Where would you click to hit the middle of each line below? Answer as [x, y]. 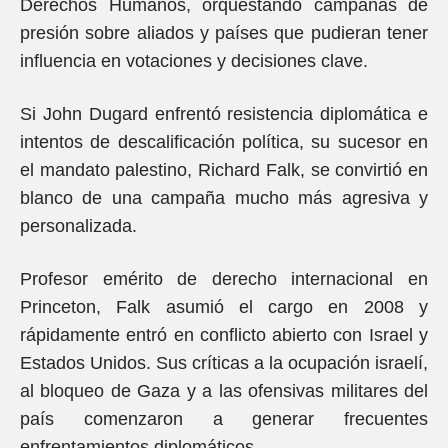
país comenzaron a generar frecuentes [224, 419]
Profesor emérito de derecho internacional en [224, 279]
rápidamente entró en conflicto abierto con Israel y [224, 335]
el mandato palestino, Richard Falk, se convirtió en [224, 170]
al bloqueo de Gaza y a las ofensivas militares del [224, 391]
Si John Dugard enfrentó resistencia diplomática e [224, 114]
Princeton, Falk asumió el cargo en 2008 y [224, 307]
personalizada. [78, 226]
